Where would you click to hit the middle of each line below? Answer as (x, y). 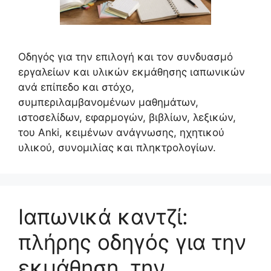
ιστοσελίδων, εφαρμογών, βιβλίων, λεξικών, (127, 117)
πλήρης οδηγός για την (132, 242)
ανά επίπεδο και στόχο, (76, 87)
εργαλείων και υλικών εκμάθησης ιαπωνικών (132, 72)
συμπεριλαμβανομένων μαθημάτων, (108, 102)
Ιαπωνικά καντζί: (103, 217)
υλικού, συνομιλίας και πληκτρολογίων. (117, 148)
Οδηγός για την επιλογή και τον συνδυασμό (126, 57)
